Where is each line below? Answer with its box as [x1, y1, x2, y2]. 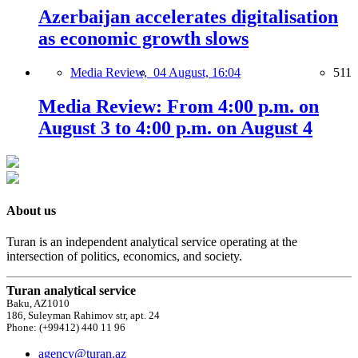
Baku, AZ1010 [6, 298, 70, 310]
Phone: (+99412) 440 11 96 [6, 322, 125, 334]
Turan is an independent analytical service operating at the [6, 235, 297, 249]
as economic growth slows [38, 28, 249, 49]
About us [6, 203, 56, 217]
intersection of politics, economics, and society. [6, 249, 242, 264]
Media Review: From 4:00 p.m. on [38, 95, 319, 117]
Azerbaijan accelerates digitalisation [38, 6, 338, 27]
